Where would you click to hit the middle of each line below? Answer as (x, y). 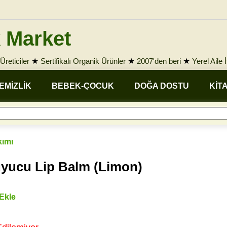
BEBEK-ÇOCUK (83, 86)
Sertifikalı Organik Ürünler (83, 61)
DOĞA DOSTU (162, 86)
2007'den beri (159, 61)
